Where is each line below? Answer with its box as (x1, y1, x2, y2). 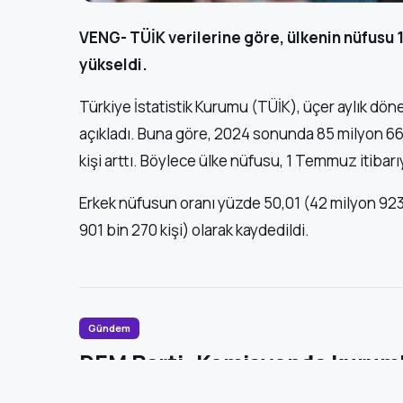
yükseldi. (79, 54, 148, 75)
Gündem (88, 321, 130, 335)
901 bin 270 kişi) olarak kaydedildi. (79, 219, 309, 240)
